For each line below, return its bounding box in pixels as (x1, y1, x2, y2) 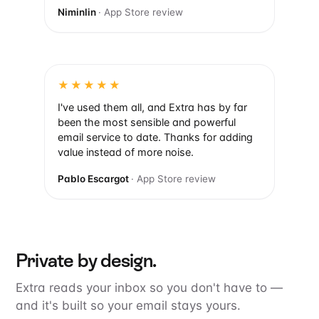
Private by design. (16, 250, 156, 272)
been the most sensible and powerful (58, 116, 236, 130)
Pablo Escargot (58, 173, 131, 185)
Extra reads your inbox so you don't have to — (16, 281, 283, 296)
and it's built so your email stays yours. (16, 298, 241, 313)
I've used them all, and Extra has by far (58, 101, 247, 115)
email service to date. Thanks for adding (58, 131, 253, 145)
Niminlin (58, 6, 98, 19)
